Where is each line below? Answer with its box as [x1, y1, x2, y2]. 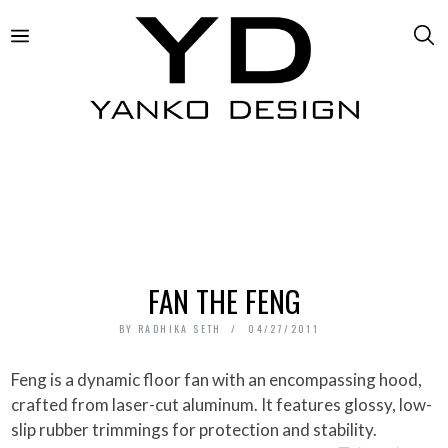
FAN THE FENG [147, 278, 301, 322]
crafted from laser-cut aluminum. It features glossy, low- [11, 393, 433, 415]
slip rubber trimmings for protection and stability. [11, 418, 378, 440]
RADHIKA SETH [138, 320, 222, 336]
